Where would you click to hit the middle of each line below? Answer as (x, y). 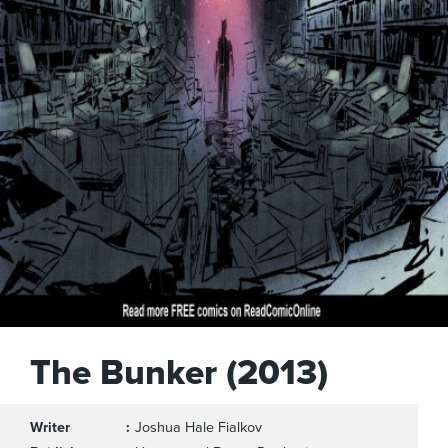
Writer (50, 427)
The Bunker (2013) (179, 373)
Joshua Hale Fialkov (198, 427)
